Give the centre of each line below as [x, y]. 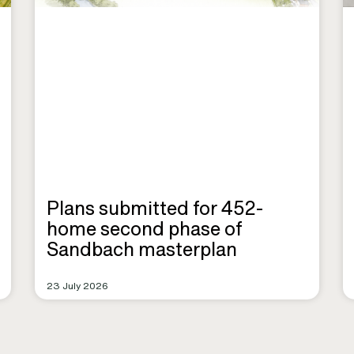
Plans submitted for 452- [155, 208]
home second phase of [145, 229]
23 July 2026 [77, 286]
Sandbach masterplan [142, 249]
